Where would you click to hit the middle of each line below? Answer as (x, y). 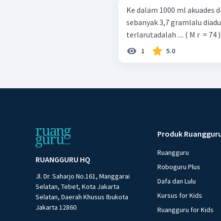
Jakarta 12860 (56, 207)
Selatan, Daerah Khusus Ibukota (82, 197)
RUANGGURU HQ (63, 159)
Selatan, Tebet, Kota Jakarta (77, 186)
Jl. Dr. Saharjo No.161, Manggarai (83, 176)
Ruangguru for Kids (186, 209)
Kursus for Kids (180, 195)
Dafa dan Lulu (177, 181)
